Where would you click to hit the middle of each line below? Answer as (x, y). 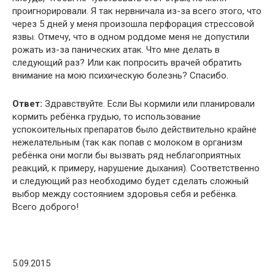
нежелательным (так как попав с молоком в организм (127, 142)
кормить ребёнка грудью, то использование (107, 116)
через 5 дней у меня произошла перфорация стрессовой (133, 24)
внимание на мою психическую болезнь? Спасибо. (120, 75)
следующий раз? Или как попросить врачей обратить (127, 62)
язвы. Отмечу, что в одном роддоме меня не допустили (131, 37)
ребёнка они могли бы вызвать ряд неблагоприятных (126, 155)
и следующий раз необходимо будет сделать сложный (130, 181)
